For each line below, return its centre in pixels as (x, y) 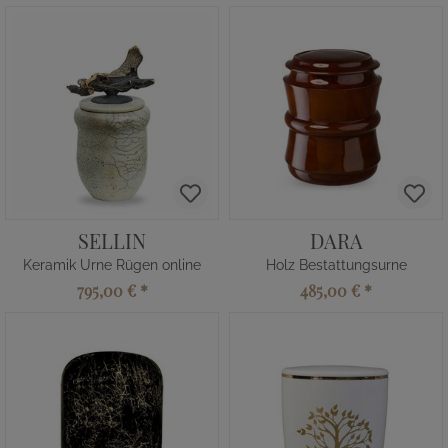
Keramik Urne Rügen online (112, 265)
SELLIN (112, 240)
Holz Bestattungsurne (336, 265)
